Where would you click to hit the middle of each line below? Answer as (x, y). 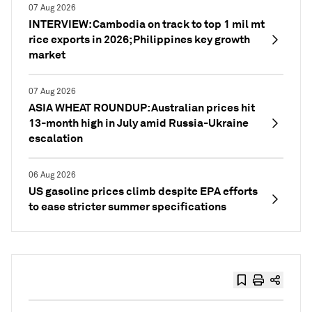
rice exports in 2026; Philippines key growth (139, 39)
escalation (56, 138)
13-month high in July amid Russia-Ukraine (139, 123)
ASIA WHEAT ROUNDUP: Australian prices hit (142, 108)
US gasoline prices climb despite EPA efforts (143, 191)
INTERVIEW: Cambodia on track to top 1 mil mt (147, 24)
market (47, 55)
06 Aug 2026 (52, 175)
